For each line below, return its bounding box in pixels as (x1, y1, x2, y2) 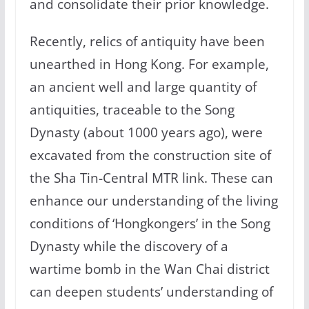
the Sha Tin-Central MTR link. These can (29, 169, 273, 187)
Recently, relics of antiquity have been (29, 32, 265, 50)
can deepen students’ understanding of (29, 283, 273, 301)
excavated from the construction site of (29, 146, 271, 164)
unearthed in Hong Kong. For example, (29, 55, 269, 73)
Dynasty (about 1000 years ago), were (29, 123, 263, 141)
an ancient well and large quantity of (29, 78, 257, 96)
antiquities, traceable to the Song (29, 101, 235, 119)
